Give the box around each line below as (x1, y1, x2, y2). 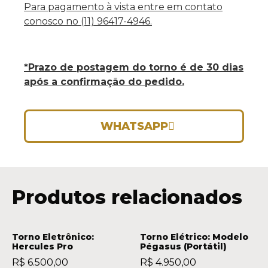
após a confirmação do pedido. (24, 75, 184, 87)
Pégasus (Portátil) (140, 241, 227, 252)
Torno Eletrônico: (12, 232, 94, 243)
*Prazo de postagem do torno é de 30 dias (24, 61, 243, 73)
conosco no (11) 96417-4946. (24, 16, 152, 28)
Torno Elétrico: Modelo (140, 232, 248, 243)
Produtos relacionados (12, 185, 242, 209)
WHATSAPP (100, 120, 168, 133)
